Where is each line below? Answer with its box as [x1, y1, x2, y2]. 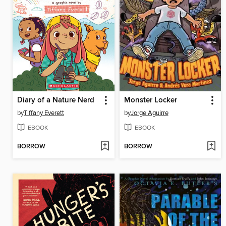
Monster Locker [124, 96, 177, 105]
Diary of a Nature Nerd [17, 96, 94, 105]
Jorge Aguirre [130, 109, 168, 118]
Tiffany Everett [24, 109, 64, 118]
